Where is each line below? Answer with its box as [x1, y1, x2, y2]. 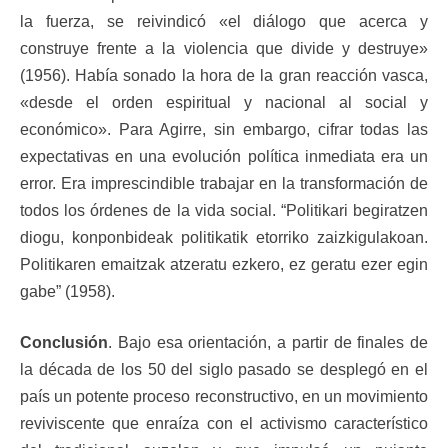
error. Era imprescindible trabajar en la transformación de [20, 174, 428, 192]
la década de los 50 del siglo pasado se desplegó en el [20, 360, 428, 378]
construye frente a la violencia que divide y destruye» [20, 39, 428, 57]
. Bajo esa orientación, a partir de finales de [108, 333, 428, 351]
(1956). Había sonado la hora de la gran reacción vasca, [20, 66, 428, 84]
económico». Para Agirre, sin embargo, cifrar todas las [20, 120, 428, 138]
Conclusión [20, 333, 108, 351]
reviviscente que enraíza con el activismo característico [20, 414, 428, 432]
